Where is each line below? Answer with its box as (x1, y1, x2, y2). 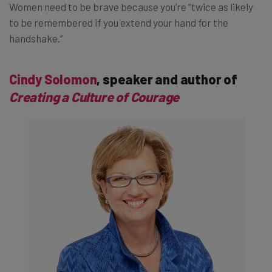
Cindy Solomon (9, 70, 97, 87)
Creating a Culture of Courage (9, 88, 180, 104)
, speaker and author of (97, 70, 237, 87)
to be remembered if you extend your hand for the (9, 16, 228, 29)
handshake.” (9, 32, 63, 44)
